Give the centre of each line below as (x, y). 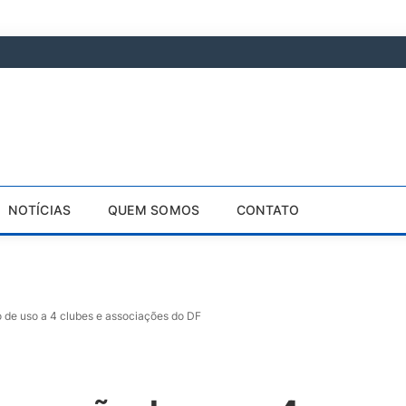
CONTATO (268, 209)
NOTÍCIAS (40, 209)
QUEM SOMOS (154, 209)
